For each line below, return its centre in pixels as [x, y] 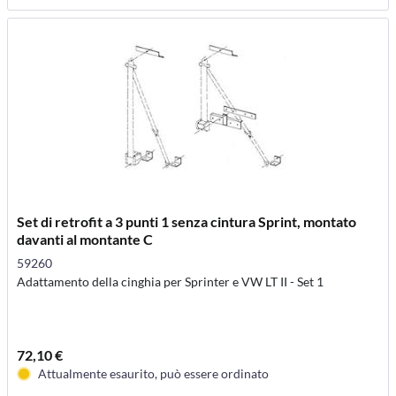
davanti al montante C [85, 240]
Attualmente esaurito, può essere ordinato [154, 374]
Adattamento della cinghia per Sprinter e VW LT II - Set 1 [171, 282]
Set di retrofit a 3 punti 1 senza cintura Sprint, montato [187, 222]
